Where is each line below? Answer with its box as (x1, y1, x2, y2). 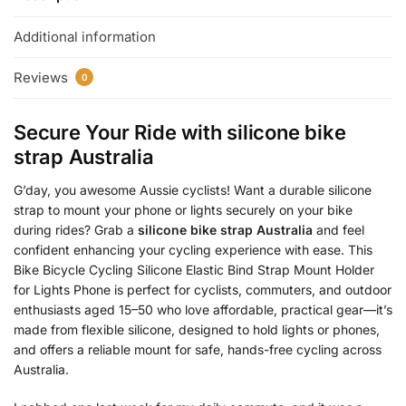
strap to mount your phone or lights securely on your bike (14, 202, 353, 218)
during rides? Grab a (14, 222, 138, 238)
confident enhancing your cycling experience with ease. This (14, 242, 372, 258)
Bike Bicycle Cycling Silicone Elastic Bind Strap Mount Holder (14, 262, 374, 278)
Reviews (14, 69, 72, 87)
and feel (313, 222, 364, 238)
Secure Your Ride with (14, 121, 227, 145)
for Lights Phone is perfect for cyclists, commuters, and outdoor (14, 282, 391, 298)
